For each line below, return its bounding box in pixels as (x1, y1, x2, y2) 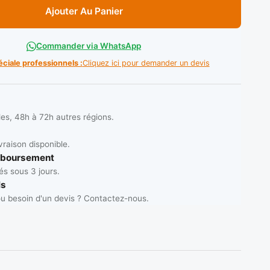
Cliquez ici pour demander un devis (82, 58, 210, 68)
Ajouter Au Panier (45, 5, 123, 17)
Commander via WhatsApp (36, 41, 142, 51)
